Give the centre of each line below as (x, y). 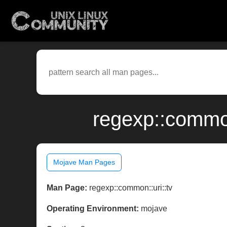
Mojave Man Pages (84, 162)
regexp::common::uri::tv (130, 188)
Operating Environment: (93, 209)
